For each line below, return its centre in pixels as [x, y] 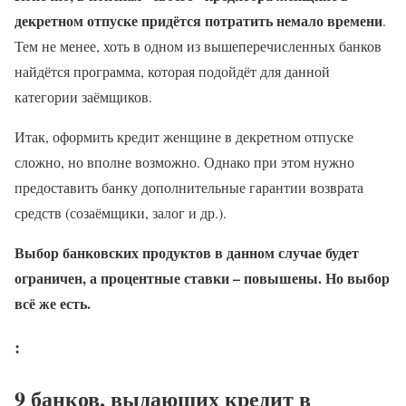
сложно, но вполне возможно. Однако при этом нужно [184, 161]
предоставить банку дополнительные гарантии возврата [189, 187]
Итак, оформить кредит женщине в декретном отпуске [184, 136]
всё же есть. [53, 303]
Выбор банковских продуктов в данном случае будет [187, 252]
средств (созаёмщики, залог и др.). [121, 212]
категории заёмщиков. [83, 96]
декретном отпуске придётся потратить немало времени [198, 20]
